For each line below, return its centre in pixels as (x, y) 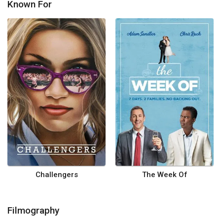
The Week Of (165, 174)
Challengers (56, 174)
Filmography (33, 210)
